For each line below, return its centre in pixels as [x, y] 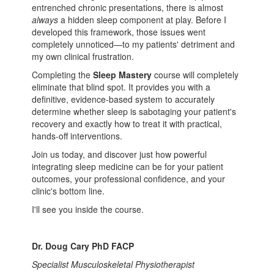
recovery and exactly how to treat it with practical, [127, 124]
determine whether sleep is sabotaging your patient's [134, 112]
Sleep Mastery [123, 75]
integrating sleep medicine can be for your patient [128, 167]
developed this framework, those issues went [119, 32]
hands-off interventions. [77, 136]
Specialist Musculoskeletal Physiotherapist [113, 265]
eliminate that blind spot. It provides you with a [121, 87]
